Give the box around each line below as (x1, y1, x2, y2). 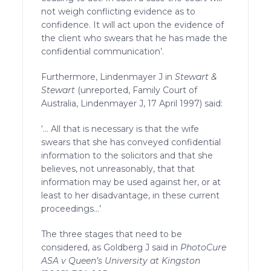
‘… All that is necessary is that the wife (41, 123, 200, 134)
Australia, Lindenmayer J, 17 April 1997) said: (41, 97, 223, 109)
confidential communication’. (41, 45, 165, 57)
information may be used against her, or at (41, 176, 221, 188)
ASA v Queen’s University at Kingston (41, 255, 201, 266)
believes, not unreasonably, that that (41, 163, 195, 174)
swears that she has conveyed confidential (41, 136, 221, 148)
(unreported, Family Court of (75, 84, 198, 96)
